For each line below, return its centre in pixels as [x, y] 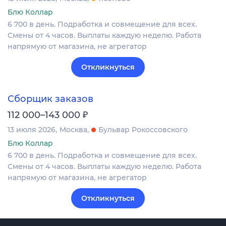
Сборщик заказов [50, 99]
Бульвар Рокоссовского [143, 130]
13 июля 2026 [32, 130]
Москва [73, 130]
